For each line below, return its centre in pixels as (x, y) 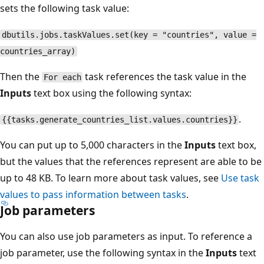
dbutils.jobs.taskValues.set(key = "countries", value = (129, 35)
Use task (240, 178)
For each (62, 77)
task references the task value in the (165, 77)
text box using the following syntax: (111, 93)
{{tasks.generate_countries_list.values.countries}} (119, 120)
